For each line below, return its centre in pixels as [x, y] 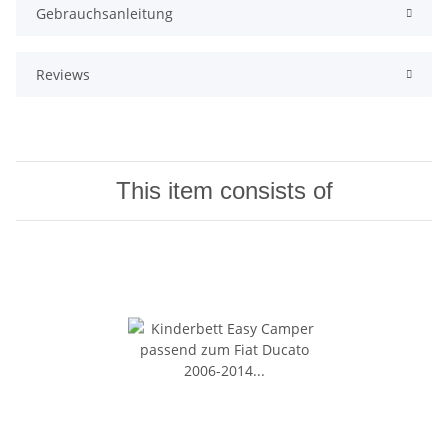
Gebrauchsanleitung [104, 14]
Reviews [63, 75]
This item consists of [224, 191]
